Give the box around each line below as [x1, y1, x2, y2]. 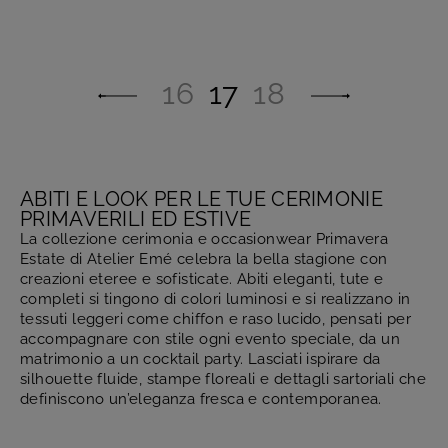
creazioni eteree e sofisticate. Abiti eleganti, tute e [20, 270, 384, 289]
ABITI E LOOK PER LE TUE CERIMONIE [20, 187, 383, 212]
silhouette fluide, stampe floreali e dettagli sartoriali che [20, 370, 426, 389]
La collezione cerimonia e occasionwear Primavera [20, 230, 389, 249]
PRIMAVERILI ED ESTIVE [20, 207, 252, 232]
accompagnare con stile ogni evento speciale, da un [20, 330, 400, 349]
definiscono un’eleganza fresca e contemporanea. [20, 390, 382, 409]
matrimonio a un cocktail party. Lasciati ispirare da [20, 350, 381, 369]
